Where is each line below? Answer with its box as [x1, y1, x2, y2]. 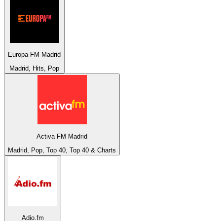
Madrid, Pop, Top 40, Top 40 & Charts [8, 147, 116, 154]
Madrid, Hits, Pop [9, 65, 59, 73]
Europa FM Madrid [8, 51, 61, 59]
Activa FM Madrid [37, 132, 87, 140]
